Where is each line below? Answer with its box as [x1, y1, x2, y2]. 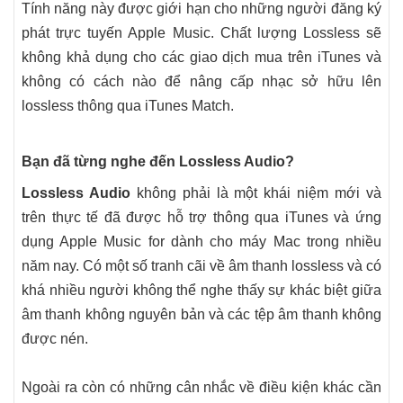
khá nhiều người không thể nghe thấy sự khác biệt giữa [22, 282, 381, 298]
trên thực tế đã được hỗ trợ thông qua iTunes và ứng [22, 210, 381, 225]
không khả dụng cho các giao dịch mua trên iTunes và [22, 49, 381, 65]
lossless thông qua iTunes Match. [22, 98, 234, 113]
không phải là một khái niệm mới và [130, 185, 382, 201]
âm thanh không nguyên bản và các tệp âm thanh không [22, 307, 381, 322]
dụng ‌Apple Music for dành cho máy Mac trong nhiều [22, 234, 381, 249]
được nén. [22, 331, 88, 346]
